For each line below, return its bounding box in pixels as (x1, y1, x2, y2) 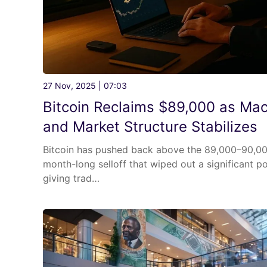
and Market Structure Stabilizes (43, 118, 257, 136)
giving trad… (43, 172, 100, 185)
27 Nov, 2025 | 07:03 (43, 80, 127, 91)
